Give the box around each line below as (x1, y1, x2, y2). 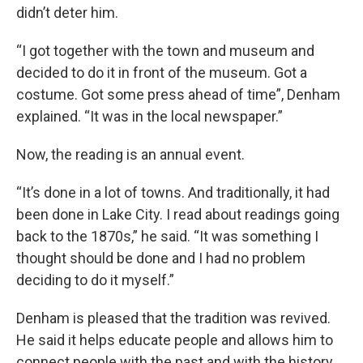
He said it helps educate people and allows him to (16, 331, 333, 348)
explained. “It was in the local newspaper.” (16, 107, 283, 125)
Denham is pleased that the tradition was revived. (16, 309, 331, 327)
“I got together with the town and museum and (16, 41, 314, 59)
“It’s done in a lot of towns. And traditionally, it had (16, 183, 330, 201)
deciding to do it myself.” (16, 271, 174, 288)
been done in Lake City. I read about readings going (16, 205, 340, 223)
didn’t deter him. (16, 3, 118, 21)
